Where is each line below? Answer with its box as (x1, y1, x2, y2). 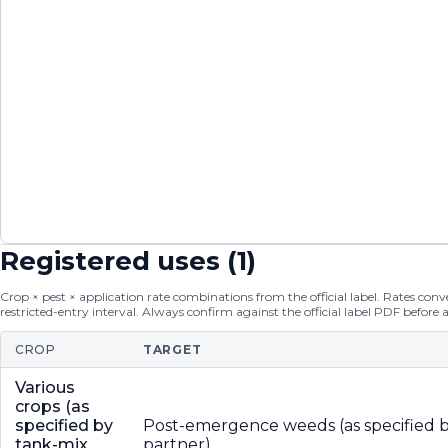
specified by (15, 416, 113, 435)
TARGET (143, 342, 202, 357)
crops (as (15, 397, 90, 416)
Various (15, 378, 75, 397)
